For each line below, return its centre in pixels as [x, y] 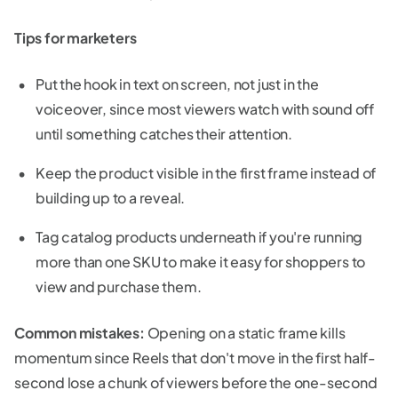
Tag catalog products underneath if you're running [199, 237]
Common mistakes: [80, 333]
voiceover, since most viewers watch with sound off [205, 109]
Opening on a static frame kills [245, 333]
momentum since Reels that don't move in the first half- [195, 358]
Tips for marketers [76, 38]
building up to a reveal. [111, 198]
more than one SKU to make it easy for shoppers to [201, 262]
